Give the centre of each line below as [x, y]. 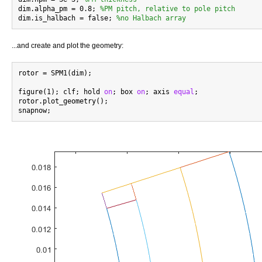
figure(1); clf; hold [61, 92]
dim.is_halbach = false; [67, 18]
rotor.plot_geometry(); [63, 101]
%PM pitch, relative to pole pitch [168, 9]
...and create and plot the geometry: [68, 46]
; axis [159, 92]
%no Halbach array [151, 18]
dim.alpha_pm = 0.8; [59, 9]
